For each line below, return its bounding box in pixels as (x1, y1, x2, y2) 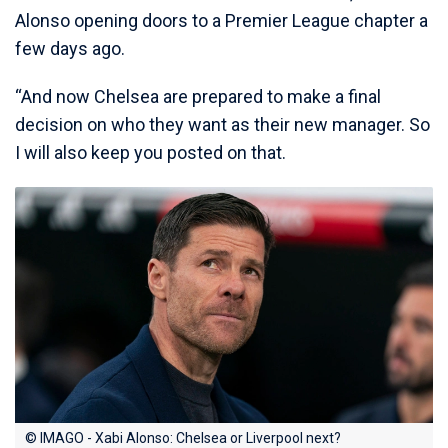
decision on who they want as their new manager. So (15, 114, 430, 136)
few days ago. (15, 38, 125, 60)
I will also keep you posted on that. (15, 142, 286, 164)
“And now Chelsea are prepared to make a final (15, 86, 381, 108)
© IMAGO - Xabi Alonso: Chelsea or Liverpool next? (25, 429, 341, 446)
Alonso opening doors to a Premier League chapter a (15, 10, 428, 32)
